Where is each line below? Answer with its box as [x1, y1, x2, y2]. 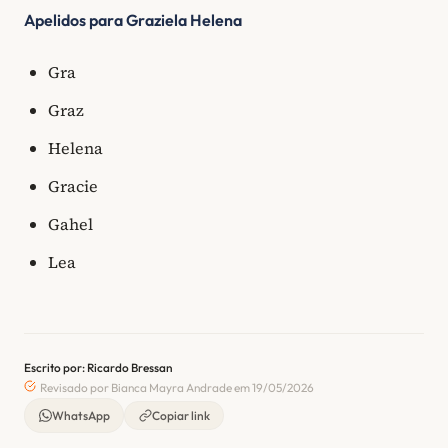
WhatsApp [51, 408, 110, 424]
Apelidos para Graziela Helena [24, 10, 242, 31]
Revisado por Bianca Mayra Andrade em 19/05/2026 [38, 379, 314, 395]
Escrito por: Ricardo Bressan [24, 359, 173, 375]
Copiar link [151, 408, 210, 424]
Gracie [48, 174, 98, 197]
